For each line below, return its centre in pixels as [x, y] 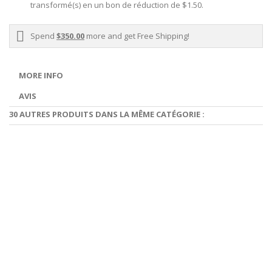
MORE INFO [41, 75]
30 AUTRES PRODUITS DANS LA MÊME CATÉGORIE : [107, 114]
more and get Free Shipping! [137, 36]
